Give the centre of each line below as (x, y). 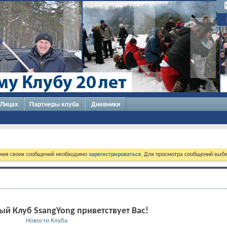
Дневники (105, 104)
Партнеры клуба (54, 104)
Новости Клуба (46, 220)
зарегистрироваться (115, 155)
